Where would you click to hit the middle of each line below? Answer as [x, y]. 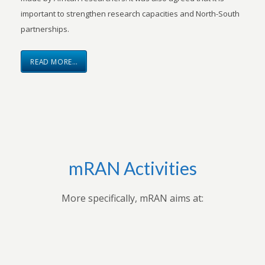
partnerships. [45, 29]
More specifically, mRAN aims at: [132, 198]
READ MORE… [54, 62]
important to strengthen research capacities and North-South [130, 14]
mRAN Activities [132, 168]
